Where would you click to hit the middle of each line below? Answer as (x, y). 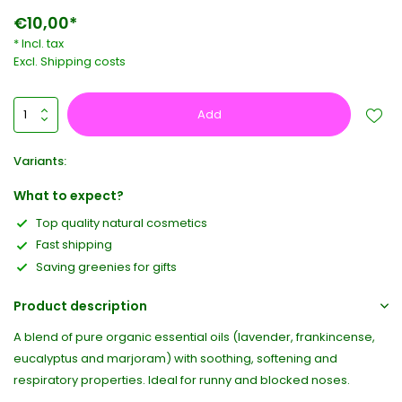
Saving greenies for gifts (106, 267)
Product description (80, 306)
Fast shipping (74, 245)
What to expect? (69, 196)
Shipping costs (83, 61)
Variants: (40, 161)
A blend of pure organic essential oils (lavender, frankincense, (194, 337)
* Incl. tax (39, 44)
